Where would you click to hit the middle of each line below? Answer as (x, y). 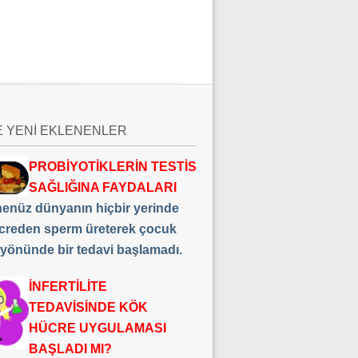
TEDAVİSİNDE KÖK (88, 307)
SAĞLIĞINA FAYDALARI (102, 187)
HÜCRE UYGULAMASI (97, 328)
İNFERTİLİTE (68, 286)
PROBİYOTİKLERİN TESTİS (112, 167)
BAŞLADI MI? (70, 349)
